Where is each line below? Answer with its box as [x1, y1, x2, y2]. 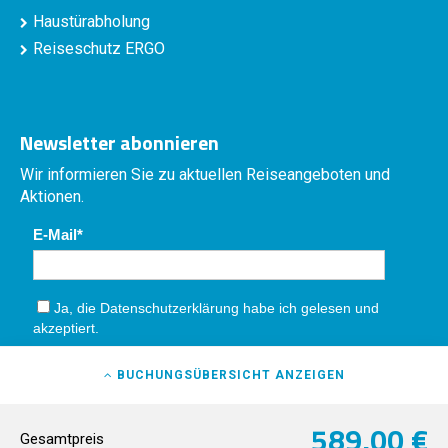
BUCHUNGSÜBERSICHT [112, 368, 275, 382]
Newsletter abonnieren [20, 127, 219, 158]
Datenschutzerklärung [100, 300, 240, 317]
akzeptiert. [33, 320, 100, 337]
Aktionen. [20, 187, 84, 206]
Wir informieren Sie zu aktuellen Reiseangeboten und [20, 165, 390, 184]
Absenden [176, 361, 241, 378]
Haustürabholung [33, 12, 150, 31]
